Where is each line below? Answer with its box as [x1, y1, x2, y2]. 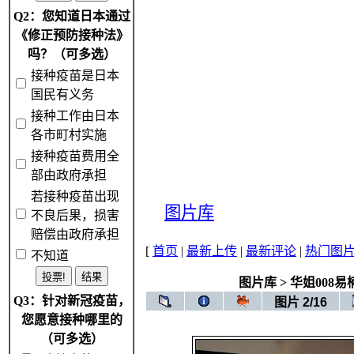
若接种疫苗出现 [31, 190, 119, 203]
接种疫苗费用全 [31, 149, 119, 163]
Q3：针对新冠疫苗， [13, 294, 130, 307]
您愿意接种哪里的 [21, 313, 122, 326]
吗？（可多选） [27, 47, 116, 61]
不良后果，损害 [31, 209, 119, 222]
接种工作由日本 [31, 109, 119, 122]
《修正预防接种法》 [14, 28, 129, 42]
